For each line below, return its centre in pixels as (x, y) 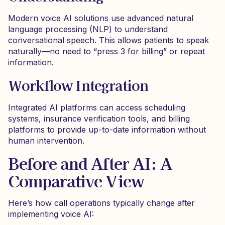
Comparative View (76, 180)
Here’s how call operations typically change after (101, 203)
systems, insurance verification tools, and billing (99, 119)
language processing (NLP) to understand (88, 29)
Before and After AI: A (90, 163)
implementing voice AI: (51, 214)
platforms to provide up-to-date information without (107, 130)
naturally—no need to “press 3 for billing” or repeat (106, 51)
